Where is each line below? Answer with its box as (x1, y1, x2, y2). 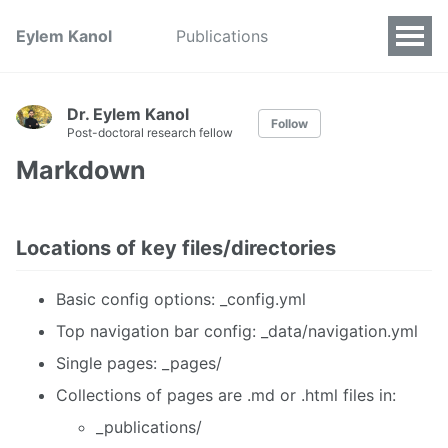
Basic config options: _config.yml (56, 288, 306, 309)
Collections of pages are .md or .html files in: (56, 384, 396, 405)
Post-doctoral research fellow (67, 125, 233, 140)
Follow (271, 116, 308, 131)
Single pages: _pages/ (56, 352, 222, 373)
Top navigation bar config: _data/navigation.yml (56, 320, 418, 341)
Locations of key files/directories (16, 235, 336, 260)
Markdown (16, 155, 146, 185)
